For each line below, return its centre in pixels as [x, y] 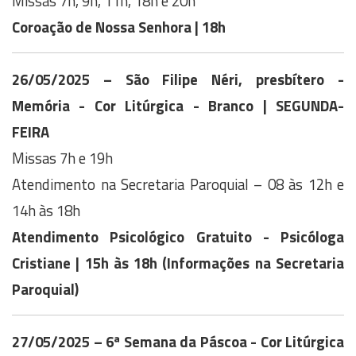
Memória [46, 105]
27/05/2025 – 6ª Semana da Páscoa [131, 341]
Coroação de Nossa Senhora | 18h [119, 27]
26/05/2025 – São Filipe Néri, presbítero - [178, 79]
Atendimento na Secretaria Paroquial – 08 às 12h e [178, 184]
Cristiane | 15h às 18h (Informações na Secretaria [178, 263]
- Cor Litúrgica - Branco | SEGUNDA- [212, 105]
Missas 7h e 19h [64, 158]
